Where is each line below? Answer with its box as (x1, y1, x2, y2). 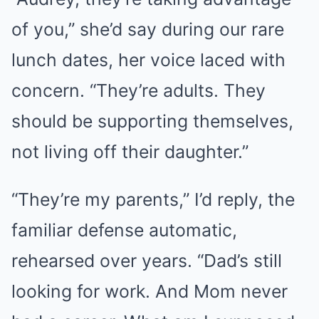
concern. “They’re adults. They (11, 80, 266, 101)
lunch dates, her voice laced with (11, 49, 286, 70)
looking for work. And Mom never (11, 281, 288, 302)
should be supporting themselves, (11, 110, 293, 132)
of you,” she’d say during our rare (11, 19, 284, 40)
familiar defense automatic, (11, 219, 237, 241)
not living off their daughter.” (11, 141, 249, 162)
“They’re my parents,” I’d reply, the (11, 189, 295, 210)
